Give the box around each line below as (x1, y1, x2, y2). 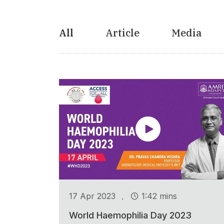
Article (105, 25, 139, 39)
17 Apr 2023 (69, 191, 115, 201)
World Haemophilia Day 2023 (69, 209, 191, 220)
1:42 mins (141, 191, 177, 201)
